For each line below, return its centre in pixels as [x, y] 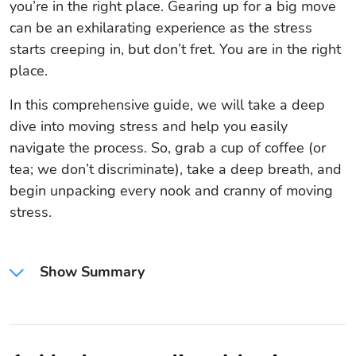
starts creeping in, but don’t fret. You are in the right [175, 49]
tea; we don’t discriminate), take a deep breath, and [176, 169]
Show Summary [90, 271]
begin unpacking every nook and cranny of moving [171, 190]
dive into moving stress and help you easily [149, 126]
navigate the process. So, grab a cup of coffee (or [168, 147]
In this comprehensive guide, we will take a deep [167, 104]
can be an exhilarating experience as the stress [161, 27]
